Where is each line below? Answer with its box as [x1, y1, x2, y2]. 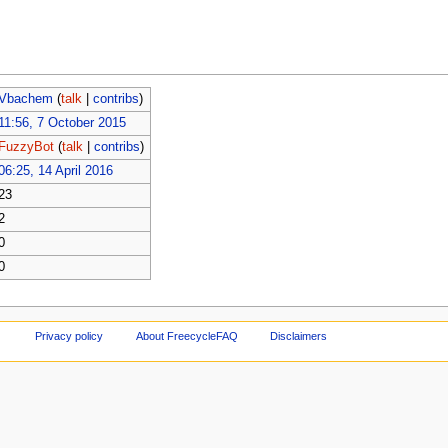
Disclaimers [270, 330, 328, 343]
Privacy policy [34, 330, 103, 343]
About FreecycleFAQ [135, 330, 238, 343]
